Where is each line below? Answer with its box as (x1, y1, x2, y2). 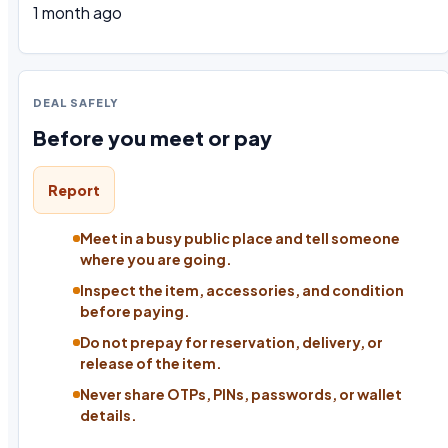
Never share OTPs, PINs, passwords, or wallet (80, 385, 402, 404)
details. (80, 406, 137, 425)
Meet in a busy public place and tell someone (80, 229, 400, 248)
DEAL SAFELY (33, 96, 119, 109)
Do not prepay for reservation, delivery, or (80, 333, 383, 352)
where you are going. (80, 250, 232, 269)
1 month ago (33, 2, 122, 23)
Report (48, 181, 100, 200)
